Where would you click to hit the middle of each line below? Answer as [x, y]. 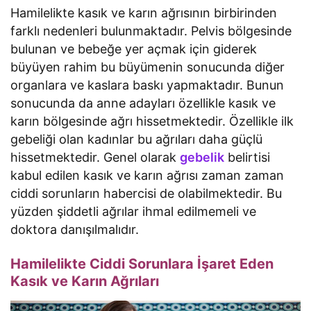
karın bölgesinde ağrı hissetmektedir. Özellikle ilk [152, 121]
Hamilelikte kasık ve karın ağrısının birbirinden [144, 12]
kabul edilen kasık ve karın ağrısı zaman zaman [148, 175]
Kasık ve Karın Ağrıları [86, 281]
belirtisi [247, 157]
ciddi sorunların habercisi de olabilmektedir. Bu [146, 193]
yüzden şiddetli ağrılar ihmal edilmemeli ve [134, 211]
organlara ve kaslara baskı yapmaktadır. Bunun [148, 85]
